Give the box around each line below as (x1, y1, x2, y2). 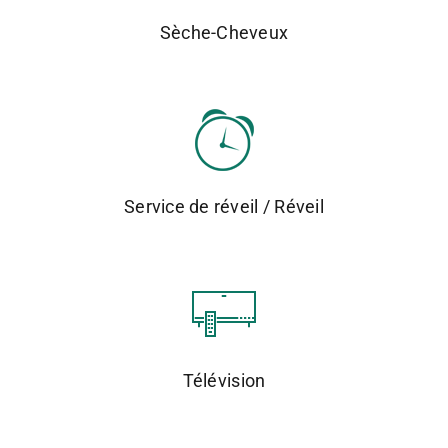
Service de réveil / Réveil (123, 195, 325, 217)
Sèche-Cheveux (159, 21, 289, 43)
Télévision (182, 369, 266, 391)
